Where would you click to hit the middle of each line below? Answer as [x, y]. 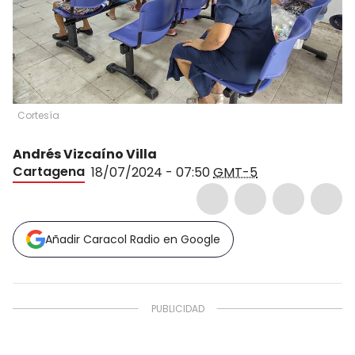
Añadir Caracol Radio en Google [133, 239]
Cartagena [49, 172]
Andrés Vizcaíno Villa [85, 154]
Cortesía [38, 115]
